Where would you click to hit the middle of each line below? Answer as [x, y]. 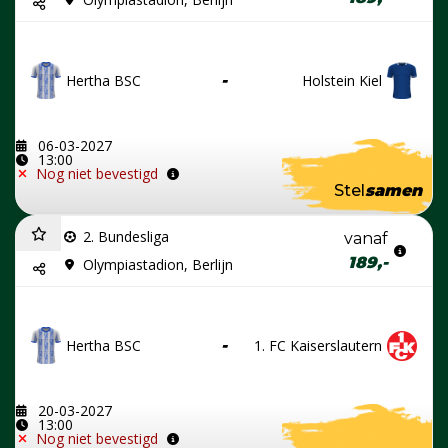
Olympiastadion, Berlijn [158, 265]
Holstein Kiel [342, 80]
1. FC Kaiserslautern [318, 345]
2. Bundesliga [126, 237]
